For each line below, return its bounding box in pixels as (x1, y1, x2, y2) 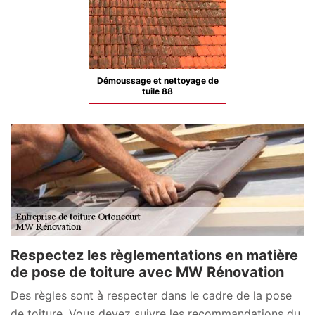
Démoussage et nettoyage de (96, 75, 219, 86)
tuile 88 (142, 86, 173, 96)
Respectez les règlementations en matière (11, 246, 298, 264)
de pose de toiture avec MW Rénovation (11, 263, 284, 281)
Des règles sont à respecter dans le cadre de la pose (11, 288, 292, 302)
